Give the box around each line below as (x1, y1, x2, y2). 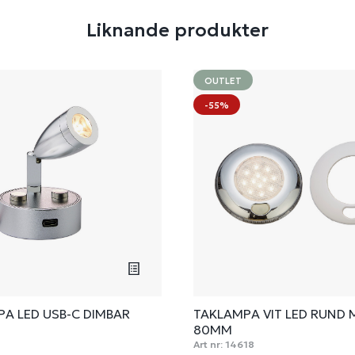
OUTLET (204, 75, 242, 86)
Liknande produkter (86, 19, 269, 41)
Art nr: (193, 338, 223, 350)
